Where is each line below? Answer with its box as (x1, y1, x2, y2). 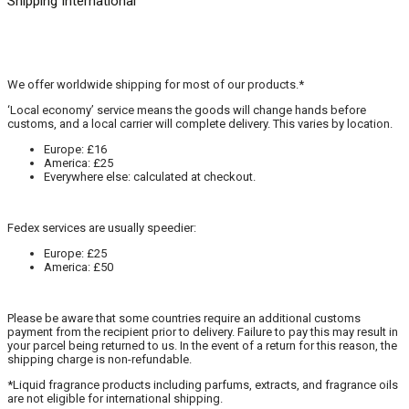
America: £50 (44, 259, 113, 274)
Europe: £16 (44, 142, 107, 156)
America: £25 (44, 155, 113, 170)
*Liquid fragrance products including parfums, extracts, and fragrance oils (7, 377, 398, 392)
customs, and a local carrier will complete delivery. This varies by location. (7, 116, 393, 131)
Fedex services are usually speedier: (7, 220, 196, 235)
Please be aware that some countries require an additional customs (7, 310, 361, 325)
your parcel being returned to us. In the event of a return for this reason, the (7, 338, 397, 352)
